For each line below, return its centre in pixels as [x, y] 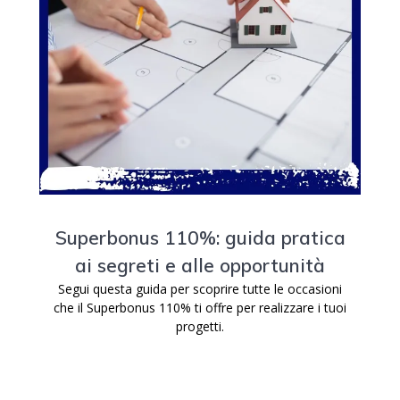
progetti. [200, 326]
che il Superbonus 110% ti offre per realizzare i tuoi [200, 308]
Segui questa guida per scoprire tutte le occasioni [200, 289]
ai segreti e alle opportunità [200, 265]
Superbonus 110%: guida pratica [200, 237]
